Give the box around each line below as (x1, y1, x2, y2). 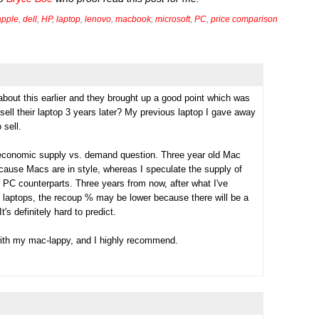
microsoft (155, 14, 190, 24)
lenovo (85, 14, 111, 24)
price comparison (211, 14, 278, 24)
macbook (115, 14, 151, 24)
